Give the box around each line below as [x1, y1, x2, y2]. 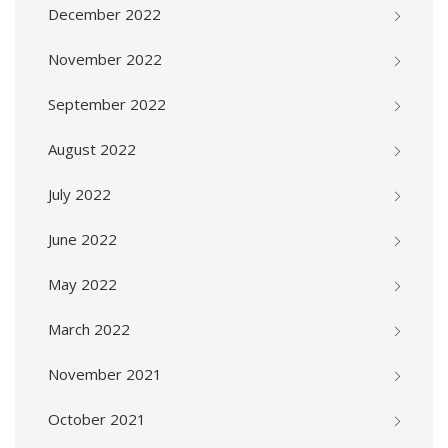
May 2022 [48, 274, 117, 295]
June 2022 [48, 229, 117, 250]
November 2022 [48, 49, 162, 70]
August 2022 [48, 139, 136, 160]
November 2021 [48, 364, 162, 385]
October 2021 [48, 409, 146, 430]
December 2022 [48, 4, 161, 25]
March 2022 [48, 319, 130, 340]
